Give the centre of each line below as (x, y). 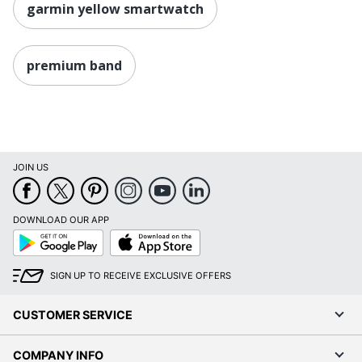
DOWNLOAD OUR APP (61, 220)
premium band (74, 65)
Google (28, 235)
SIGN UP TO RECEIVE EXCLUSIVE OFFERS (141, 276)
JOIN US (31, 168)
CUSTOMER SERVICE (73, 315)
